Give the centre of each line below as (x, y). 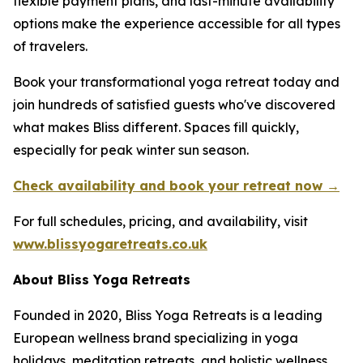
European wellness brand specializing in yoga (156, 338)
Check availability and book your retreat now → (176, 186)
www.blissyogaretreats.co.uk (110, 244)
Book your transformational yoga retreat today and (176, 82)
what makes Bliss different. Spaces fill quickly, (156, 127)
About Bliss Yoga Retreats (102, 280)
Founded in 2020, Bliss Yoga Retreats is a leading (168, 315)
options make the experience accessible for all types (177, 23)
